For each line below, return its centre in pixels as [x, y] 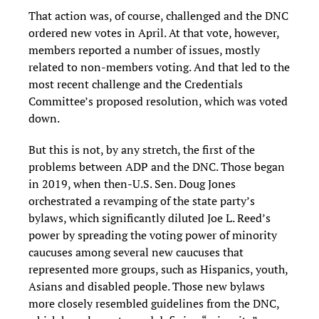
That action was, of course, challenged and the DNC [158, 15]
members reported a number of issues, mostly [144, 49]
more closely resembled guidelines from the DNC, [154, 303]
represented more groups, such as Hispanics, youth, [158, 269]
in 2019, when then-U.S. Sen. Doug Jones [132, 183]
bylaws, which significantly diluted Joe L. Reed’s [150, 218]
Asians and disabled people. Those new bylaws [147, 286]
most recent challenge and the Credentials [136, 84]
